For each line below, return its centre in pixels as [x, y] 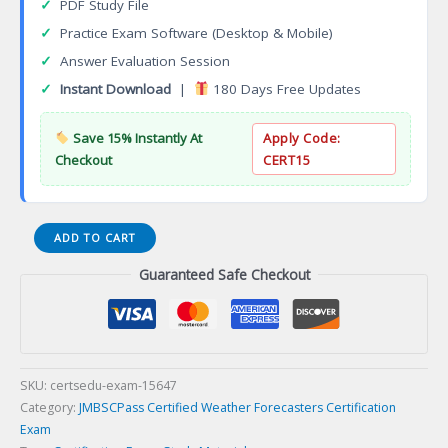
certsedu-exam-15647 [113, 386]
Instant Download [115, 88]
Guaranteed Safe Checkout [224, 274]
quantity [44, 342]
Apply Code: [302, 137]
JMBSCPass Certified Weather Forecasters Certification [237, 408]
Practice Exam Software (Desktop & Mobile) [196, 32]
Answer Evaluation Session [145, 60]
